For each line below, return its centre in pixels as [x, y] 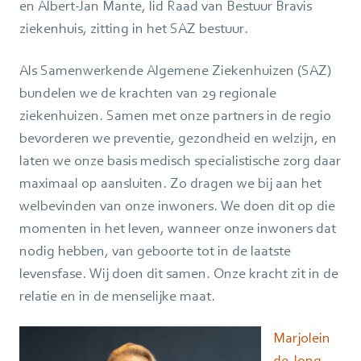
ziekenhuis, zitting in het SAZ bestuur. [134, 28]
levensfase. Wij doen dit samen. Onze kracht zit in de [179, 273]
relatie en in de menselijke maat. [117, 295]
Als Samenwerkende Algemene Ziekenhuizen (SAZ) [175, 70]
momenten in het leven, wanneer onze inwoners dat [178, 228]
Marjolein [302, 337]
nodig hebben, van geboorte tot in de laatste [155, 250]
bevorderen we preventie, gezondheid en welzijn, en [178, 137]
